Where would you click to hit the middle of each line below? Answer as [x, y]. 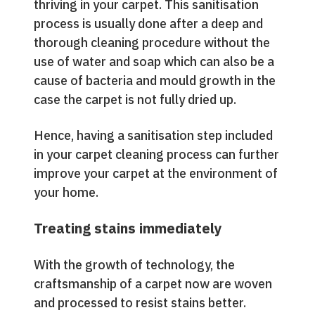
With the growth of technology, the [134, 265]
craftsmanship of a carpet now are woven [153, 284]
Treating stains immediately [128, 228]
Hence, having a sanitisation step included [153, 135]
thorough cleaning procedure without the [152, 43]
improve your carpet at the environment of [156, 173]
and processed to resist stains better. [140, 303]
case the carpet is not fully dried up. [135, 99]
